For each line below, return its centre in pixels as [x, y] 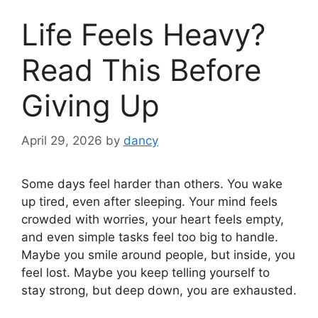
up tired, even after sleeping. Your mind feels [149, 201]
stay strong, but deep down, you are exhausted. [159, 290]
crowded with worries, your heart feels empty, [153, 219]
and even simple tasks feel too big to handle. [150, 237]
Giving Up [91, 106]
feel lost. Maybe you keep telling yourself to [146, 272]
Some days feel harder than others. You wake [152, 183]
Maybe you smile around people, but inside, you [158, 254]
